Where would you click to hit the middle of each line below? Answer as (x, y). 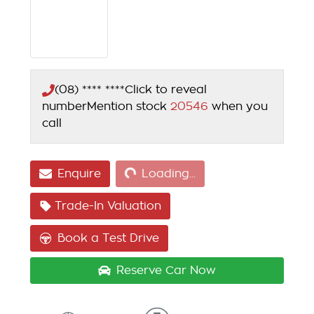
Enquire (79, 174)
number (64, 107)
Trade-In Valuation (108, 206)
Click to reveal (166, 90)
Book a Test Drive (108, 239)
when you (240, 107)
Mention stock (129, 107)
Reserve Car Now (166, 271)
